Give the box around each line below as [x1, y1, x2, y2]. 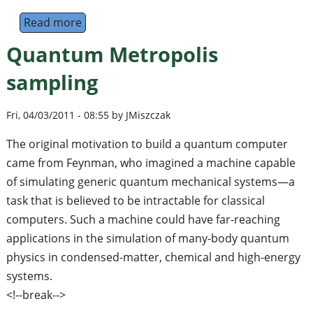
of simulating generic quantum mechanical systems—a [6, 173, 295, 189]
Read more [23, 15, 82, 31]
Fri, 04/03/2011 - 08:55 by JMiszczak [6, 108, 170, 122]
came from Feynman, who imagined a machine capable [6, 154, 296, 170]
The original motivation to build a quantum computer [6, 136, 288, 152]
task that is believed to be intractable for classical [6, 192, 265, 208]
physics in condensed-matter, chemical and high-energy [6, 249, 300, 265]
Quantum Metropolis [6, 41, 218, 68]
